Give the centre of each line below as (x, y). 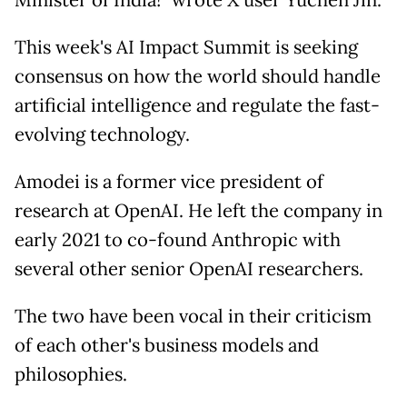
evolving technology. (102, 135)
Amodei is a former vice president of (169, 182)
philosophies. (71, 375)
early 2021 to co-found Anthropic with (178, 240)
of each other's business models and (167, 346)
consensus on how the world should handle (198, 77)
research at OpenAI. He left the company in (199, 211)
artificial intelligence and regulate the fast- (197, 106)
